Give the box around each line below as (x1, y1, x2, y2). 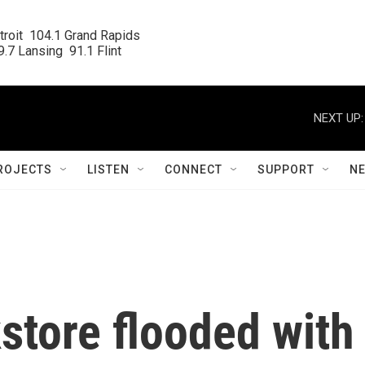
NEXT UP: (314, 110, 363, 125)
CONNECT (165, 163, 222, 176)
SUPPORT (257, 163, 314, 176)
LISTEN (87, 163, 130, 176)
